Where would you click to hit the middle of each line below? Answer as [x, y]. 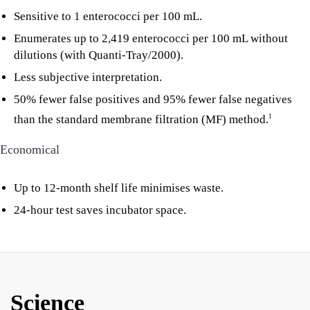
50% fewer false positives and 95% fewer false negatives [153, 100]
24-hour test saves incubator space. [100, 210]
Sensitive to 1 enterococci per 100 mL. [108, 17]
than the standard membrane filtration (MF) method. [141, 120]
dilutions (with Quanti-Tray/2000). [99, 55]
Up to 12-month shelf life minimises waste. [119, 188]
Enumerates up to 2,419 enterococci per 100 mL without [151, 39]
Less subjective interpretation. [88, 77]
